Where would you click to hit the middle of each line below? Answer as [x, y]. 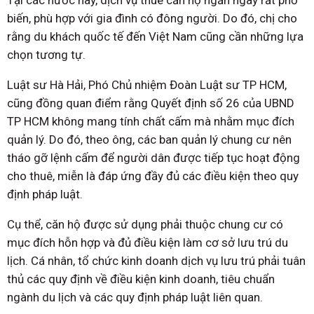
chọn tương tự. [46, 55]
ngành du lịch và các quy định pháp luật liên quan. [135, 298]
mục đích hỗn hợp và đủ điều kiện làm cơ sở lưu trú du [148, 243]
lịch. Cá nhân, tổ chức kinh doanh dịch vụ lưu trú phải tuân [156, 261]
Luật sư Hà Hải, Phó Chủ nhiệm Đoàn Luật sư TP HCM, [147, 85]
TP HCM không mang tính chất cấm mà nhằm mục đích [151, 122]
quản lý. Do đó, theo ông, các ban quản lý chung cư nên [149, 140]
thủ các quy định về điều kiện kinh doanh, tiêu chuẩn [141, 279]
